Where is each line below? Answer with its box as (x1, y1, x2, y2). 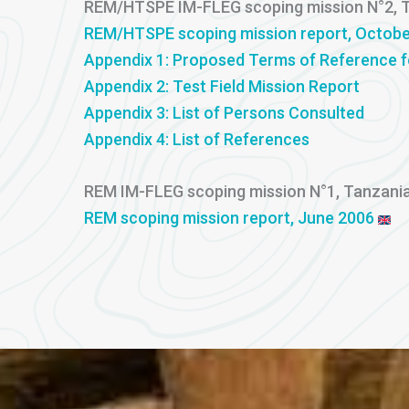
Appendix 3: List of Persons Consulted (84, 102, 364, 122)
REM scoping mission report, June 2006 (84, 208, 378, 228)
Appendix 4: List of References (84, 129, 313, 149)
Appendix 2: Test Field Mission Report (84, 76, 360, 96)
